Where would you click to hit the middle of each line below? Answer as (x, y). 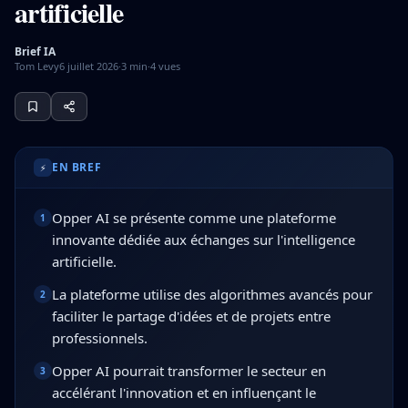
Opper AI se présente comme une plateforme (194, 218)
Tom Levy (37, 66)
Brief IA (35, 51)
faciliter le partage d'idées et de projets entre (191, 316)
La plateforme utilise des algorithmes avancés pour (212, 294)
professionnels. (100, 338)
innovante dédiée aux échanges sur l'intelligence (204, 240)
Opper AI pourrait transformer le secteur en (189, 371)
